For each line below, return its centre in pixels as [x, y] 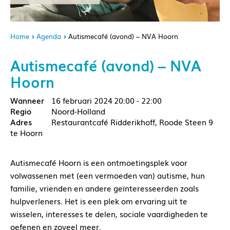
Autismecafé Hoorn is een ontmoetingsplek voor [99, 162]
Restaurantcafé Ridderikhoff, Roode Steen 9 [132, 122]
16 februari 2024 [82, 100]
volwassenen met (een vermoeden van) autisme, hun [108, 175]
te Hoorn [26, 133]
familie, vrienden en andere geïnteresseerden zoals [104, 188]
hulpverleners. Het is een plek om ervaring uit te [99, 201]
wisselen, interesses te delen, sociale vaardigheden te [109, 214]
